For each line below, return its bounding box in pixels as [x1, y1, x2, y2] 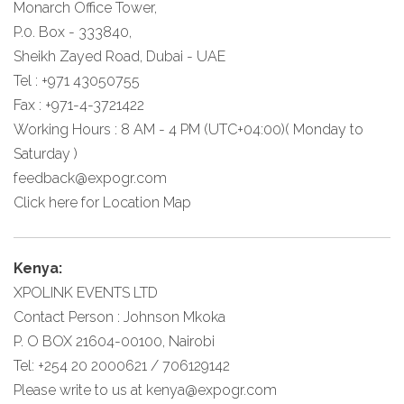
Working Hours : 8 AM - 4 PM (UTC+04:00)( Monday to [14, 120, 363, 138]
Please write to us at [14, 381, 146, 399]
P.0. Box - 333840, [14, 23, 132, 41]
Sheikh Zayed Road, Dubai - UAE [14, 47, 225, 65]
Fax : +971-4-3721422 [14, 96, 144, 114]
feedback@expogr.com [14, 169, 167, 187]
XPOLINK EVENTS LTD [14, 283, 158, 301]
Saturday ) [14, 144, 78, 162]
